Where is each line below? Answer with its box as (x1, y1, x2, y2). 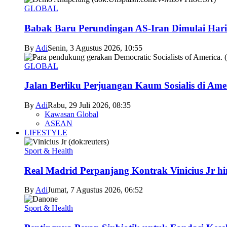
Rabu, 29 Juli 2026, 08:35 (48, 100, 131, 109)
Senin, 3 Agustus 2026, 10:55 (48, 43, 142, 52)
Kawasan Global (45, 109, 98, 119)
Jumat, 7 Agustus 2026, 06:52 (48, 185, 143, 195)
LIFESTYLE (24, 128, 67, 137)
